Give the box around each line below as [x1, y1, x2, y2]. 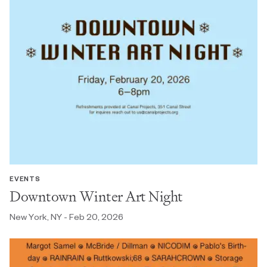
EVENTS [10, 173, 41, 183]
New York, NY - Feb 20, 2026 [10, 210, 123, 222]
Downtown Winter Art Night [10, 185, 183, 207]
